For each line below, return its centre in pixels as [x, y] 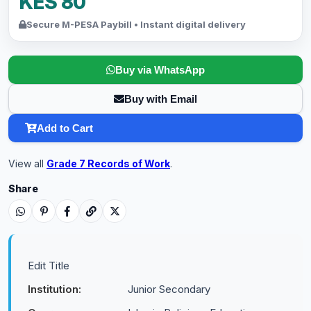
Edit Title [49, 266]
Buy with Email [161, 99]
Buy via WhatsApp [160, 70]
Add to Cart [65, 128]
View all [27, 163]
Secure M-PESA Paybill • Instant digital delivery [136, 24]
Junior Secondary [169, 289]
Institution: [54, 289]
